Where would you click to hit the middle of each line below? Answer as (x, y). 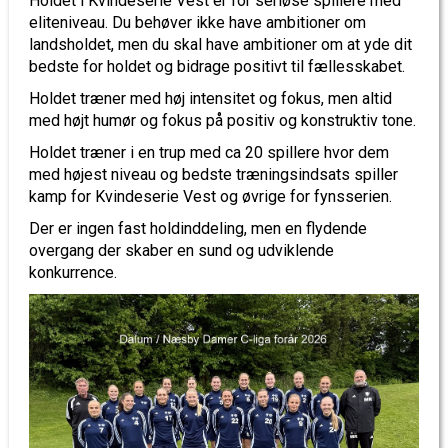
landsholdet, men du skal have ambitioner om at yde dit (220, 44)
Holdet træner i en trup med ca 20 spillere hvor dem (209, 152)
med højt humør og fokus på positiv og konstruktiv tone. (222, 120)
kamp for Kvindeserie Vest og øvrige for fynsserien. (210, 196)
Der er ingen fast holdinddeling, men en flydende (198, 228)
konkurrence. (73, 272)
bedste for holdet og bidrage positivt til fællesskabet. (217, 66)
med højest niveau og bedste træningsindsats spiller (213, 174)
